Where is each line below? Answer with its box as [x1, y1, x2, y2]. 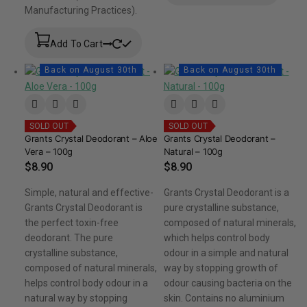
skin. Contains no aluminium [163, 293, 284, 304]
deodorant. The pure [25, 232, 113, 244]
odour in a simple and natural [163, 247, 288, 259]
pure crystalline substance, [163, 202, 279, 214]
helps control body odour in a [25, 278, 148, 289]
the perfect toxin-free [25, 217, 119, 229]
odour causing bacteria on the [163, 278, 292, 289]
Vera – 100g [25, 146, 73, 158]
